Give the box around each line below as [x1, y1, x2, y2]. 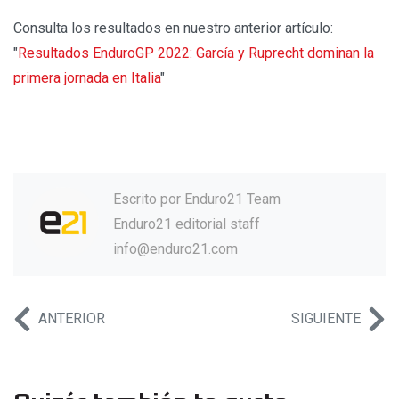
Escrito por [113, 190, 184, 208]
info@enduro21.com [113, 240, 238, 257]
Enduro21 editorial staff [113, 215, 260, 232]
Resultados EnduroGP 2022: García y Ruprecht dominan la [18, 44, 374, 61]
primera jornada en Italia [13, 69, 160, 86]
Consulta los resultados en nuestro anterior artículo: [13, 19, 333, 37]
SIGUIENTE [291, 309, 361, 327]
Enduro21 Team [184, 190, 281, 208]
